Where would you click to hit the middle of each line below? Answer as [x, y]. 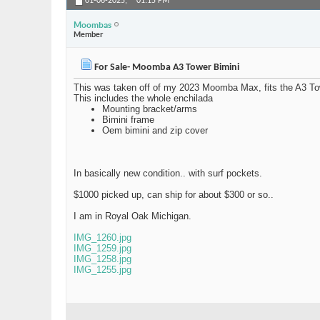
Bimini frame [128, 120]
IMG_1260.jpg [102, 238]
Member [88, 34]
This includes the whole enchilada [143, 99]
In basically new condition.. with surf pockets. [168, 174]
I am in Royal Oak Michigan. [132, 216]
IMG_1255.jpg [102, 270]
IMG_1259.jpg [102, 249]
